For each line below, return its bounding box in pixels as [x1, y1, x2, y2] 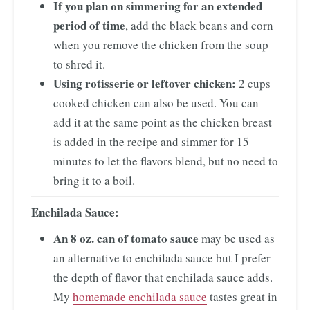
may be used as [199, 230, 275, 246]
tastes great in [207, 288, 277, 304]
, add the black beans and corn [125, 17, 273, 33]
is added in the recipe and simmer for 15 [53, 133, 249, 149]
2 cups [236, 75, 271, 91]
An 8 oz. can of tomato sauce [53, 229, 199, 247]
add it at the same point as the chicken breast [53, 113, 272, 130]
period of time [53, 16, 125, 34]
